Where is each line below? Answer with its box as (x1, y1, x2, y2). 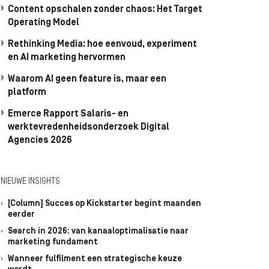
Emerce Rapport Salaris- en (8, 109, 128, 119)
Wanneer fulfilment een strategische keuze (8, 255, 182, 264)
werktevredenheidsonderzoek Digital (8, 122, 169, 132)
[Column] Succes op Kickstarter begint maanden (8, 199, 201, 208)
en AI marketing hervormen (8, 53, 125, 62)
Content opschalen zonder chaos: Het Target (8, 5, 202, 14)
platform (8, 88, 46, 97)
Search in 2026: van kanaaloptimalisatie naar (8, 227, 189, 236)
